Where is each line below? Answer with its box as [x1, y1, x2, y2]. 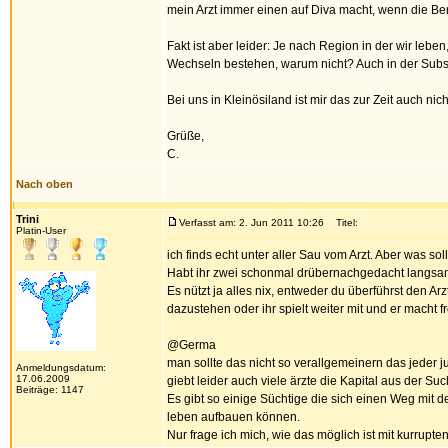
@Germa [167, 338, 216, 352]
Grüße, [167, 129, 204, 143]
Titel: [327, 217, 358, 228]
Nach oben [16, 178, 73, 190]
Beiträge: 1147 [16, 384, 84, 395]
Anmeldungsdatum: [16, 362, 106, 373]
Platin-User [16, 225, 66, 236]
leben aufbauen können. [167, 410, 300, 424]
